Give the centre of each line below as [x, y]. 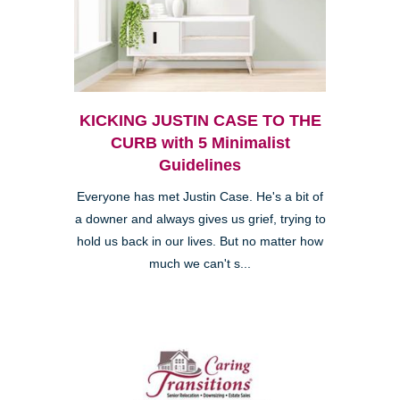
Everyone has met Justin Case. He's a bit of [200, 197]
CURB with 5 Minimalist [200, 143]
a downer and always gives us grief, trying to [200, 220]
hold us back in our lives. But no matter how [200, 242]
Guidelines [200, 166]
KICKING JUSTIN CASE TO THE [200, 121]
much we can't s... [200, 264]
